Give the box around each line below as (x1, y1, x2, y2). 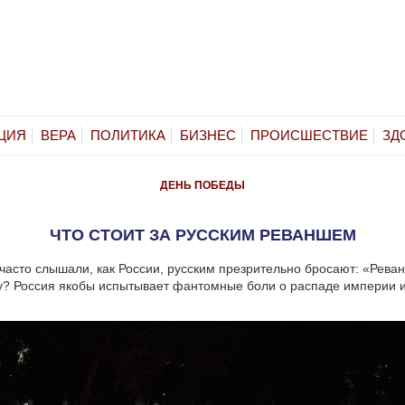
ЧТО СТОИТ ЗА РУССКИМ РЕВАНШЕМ (49, 225, 356, 244)
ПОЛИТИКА (90, 127, 165, 143)
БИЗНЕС (180, 127, 236, 143)
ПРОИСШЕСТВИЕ (250, 127, 368, 143)
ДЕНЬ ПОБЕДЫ (159, 178, 245, 192)
